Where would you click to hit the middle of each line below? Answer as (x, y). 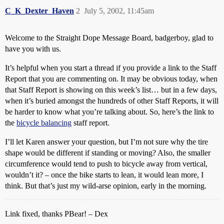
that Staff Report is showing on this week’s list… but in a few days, (111, 90)
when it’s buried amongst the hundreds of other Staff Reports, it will (112, 101)
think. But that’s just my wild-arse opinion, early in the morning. (106, 186)
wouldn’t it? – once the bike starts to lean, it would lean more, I (104, 175)
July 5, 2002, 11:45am (119, 11)
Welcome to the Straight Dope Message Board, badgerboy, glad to (109, 38)
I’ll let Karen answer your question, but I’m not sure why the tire (106, 142)
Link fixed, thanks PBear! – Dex (56, 214)
